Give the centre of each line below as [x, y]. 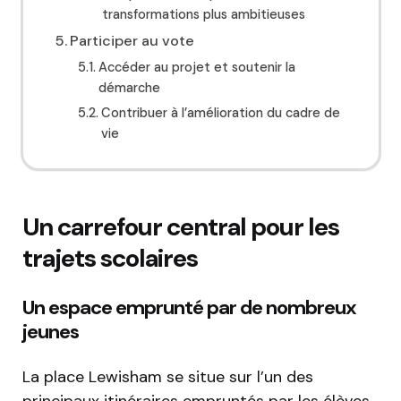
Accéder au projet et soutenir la [197, 68]
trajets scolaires [110, 259]
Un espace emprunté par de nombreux [189, 308]
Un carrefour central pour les [181, 227]
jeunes [51, 332]
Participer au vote [132, 41]
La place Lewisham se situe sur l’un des [168, 377]
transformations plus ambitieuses [204, 15]
